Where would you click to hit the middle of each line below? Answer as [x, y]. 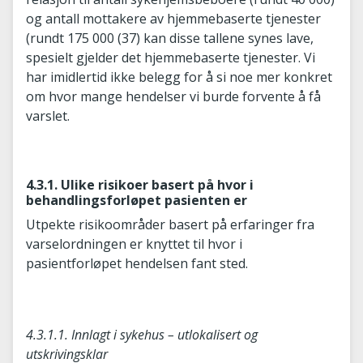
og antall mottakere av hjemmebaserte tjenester [173, 18]
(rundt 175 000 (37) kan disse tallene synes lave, [170, 38]
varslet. [48, 115]
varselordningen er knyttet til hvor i [134, 243]
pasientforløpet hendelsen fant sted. [137, 263]
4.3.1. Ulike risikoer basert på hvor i [140, 184]
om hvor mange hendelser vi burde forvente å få [173, 96]
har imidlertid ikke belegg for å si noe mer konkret [179, 77]
